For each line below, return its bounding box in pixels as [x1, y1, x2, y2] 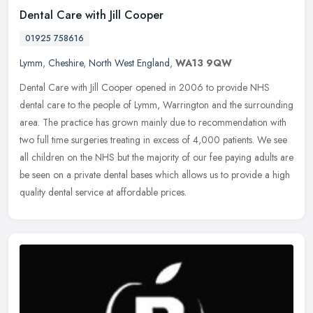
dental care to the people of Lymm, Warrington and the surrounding [20, 97, 293, 112]
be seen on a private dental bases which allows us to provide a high [20, 167, 290, 182]
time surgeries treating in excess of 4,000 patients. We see [52, 132, 287, 147]
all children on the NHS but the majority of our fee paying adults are [20, 150, 293, 164]
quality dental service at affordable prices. [20, 184, 187, 199]
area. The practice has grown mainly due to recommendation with [20, 115, 286, 129]
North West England [89, 55, 170, 70]
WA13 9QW [175, 55, 232, 70]
